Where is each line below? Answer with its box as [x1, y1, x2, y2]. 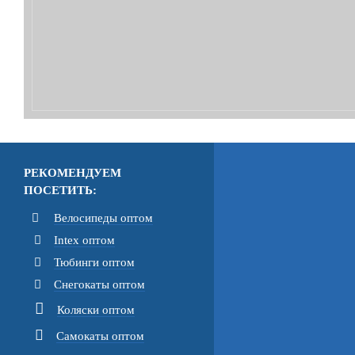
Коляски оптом [57, 303, 135, 316]
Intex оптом [54, 234, 115, 246]
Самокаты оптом [56, 330, 144, 342]
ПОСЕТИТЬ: [24, 184, 97, 197]
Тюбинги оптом [54, 256, 135, 269]
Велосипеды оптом [54, 212, 153, 224]
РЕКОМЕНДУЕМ [24, 166, 121, 179]
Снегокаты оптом [54, 278, 145, 291]
